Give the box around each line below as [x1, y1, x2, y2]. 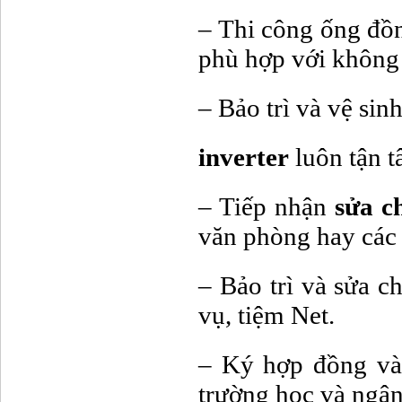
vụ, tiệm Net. [198, 301, 335, 330]
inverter [198, 143, 289, 172]
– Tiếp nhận [198, 192, 336, 222]
